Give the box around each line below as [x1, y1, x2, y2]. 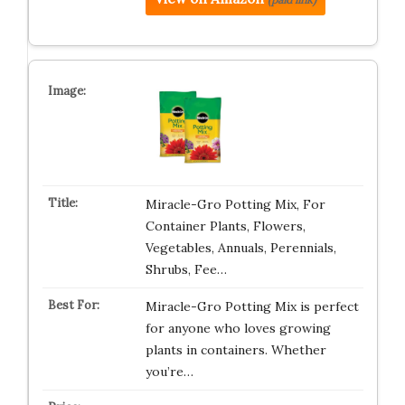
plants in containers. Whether [145, 342, 326, 358]
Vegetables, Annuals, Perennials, [145, 240, 336, 256]
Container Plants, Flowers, [145, 218, 306, 234]
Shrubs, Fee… [145, 261, 227, 278]
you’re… [145, 363, 193, 380]
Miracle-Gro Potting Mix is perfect [145, 298, 359, 315]
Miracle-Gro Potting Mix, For [145, 196, 325, 212]
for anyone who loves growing [145, 320, 331, 336]
